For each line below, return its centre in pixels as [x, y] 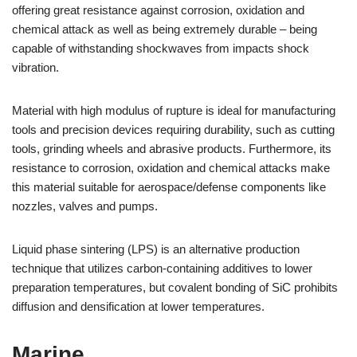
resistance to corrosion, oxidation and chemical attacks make [171, 168]
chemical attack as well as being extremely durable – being [165, 29]
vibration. [35, 67]
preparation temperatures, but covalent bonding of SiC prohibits [175, 287]
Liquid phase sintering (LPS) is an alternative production [156, 249]
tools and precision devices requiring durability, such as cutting [173, 129]
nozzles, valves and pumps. [85, 206]
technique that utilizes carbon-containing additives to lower [162, 268]
